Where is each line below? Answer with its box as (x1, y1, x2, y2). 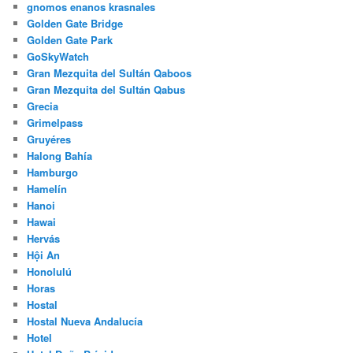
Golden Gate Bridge (27, 16, 124, 32)
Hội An (27, 247, 61, 263)
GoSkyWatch (27, 49, 90, 65)
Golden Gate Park (27, 32, 113, 48)
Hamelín (27, 181, 68, 197)
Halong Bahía (27, 148, 93, 164)
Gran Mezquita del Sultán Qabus (27, 82, 186, 98)
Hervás (27, 231, 61, 247)
